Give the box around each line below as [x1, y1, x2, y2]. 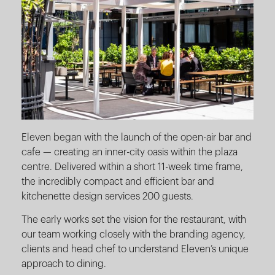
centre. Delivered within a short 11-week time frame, [21, 161, 243, 172]
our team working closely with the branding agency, [21, 229, 246, 239]
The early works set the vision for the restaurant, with [21, 214, 246, 225]
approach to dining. [21, 258, 106, 269]
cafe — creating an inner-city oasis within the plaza [21, 147, 238, 157]
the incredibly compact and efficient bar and [21, 176, 214, 187]
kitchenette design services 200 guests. [21, 191, 193, 201]
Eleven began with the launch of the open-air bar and [21, 132, 252, 142]
